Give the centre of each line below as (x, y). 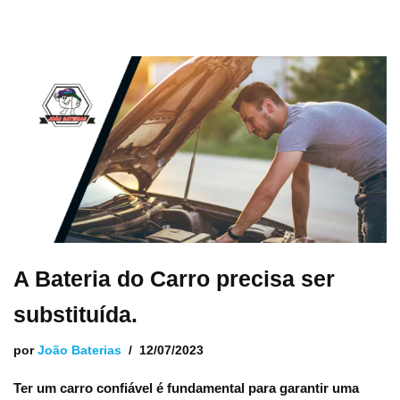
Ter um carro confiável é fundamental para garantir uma (186, 388)
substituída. (75, 314)
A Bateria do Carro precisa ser (174, 279)
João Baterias (79, 350)
